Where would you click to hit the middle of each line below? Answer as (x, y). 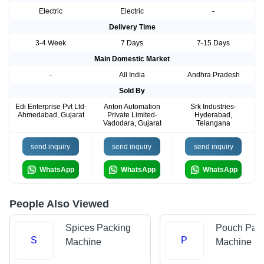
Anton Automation (132, 107)
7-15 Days (213, 43)
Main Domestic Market (132, 59)
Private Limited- (132, 115)
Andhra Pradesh (213, 75)
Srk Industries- (213, 107)
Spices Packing (98, 228)
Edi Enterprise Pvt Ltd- (51, 107)
